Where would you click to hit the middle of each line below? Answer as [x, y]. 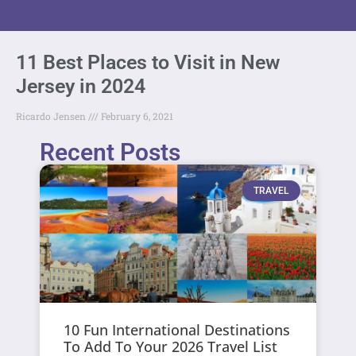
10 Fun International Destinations [177, 329]
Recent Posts [110, 152]
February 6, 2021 [136, 116]
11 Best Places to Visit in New [148, 62]
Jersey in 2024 [81, 86]
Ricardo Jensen [52, 116]
